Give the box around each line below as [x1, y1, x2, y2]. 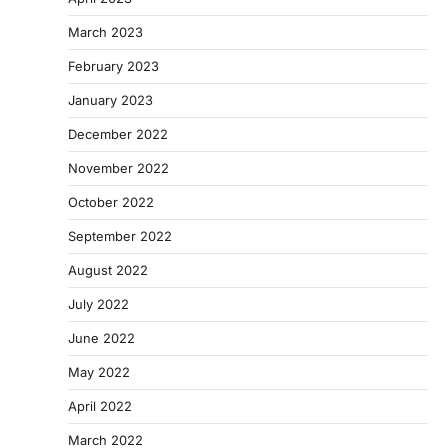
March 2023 [68, 24, 143, 41]
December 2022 [68, 126, 168, 143]
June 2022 [68, 330, 135, 347]
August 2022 [68, 262, 148, 279]
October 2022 [68, 194, 154, 211]
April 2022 [68, 398, 132, 415]
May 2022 [68, 364, 130, 381]
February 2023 [68, 58, 159, 75]
